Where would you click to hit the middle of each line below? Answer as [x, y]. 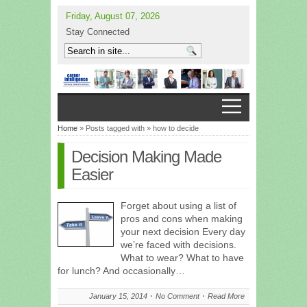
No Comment [177, 296]
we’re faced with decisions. [179, 244]
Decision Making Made [146, 156]
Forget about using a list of [179, 205]
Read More [226, 296]
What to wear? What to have [182, 257]
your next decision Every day [183, 231]
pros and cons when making [182, 218]
